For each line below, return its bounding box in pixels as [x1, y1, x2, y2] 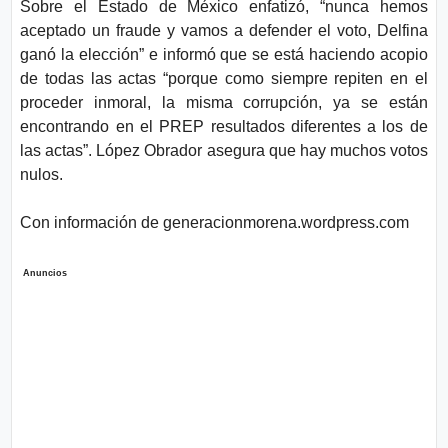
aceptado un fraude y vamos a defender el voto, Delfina [20, 22, 428, 39]
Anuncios [20, 268, 68, 278]
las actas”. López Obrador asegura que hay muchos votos [20, 142, 428, 159]
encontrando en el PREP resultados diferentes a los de [20, 118, 428, 135]
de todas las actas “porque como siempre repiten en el [20, 70, 428, 87]
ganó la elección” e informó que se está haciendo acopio [20, 46, 428, 63]
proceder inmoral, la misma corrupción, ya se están [20, 94, 428, 111]
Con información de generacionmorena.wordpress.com [20, 214, 410, 231]
